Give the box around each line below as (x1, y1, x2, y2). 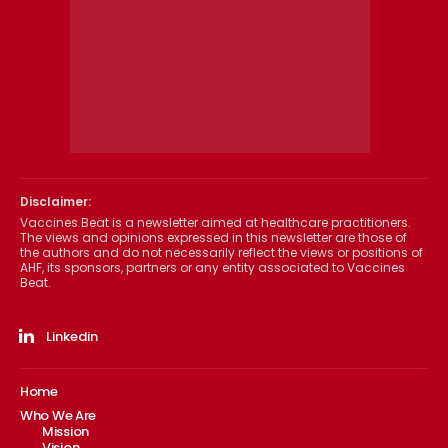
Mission (42, 422, 89, 442)
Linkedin (45, 327, 98, 347)
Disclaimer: (20, 193, 91, 211)
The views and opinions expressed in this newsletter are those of (20, 229, 407, 247)
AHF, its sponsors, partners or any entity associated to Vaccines (20, 259, 405, 277)
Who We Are (20, 406, 96, 426)
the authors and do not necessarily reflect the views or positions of (20, 244, 423, 262)
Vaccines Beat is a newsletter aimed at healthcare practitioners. (20, 214, 411, 232)
